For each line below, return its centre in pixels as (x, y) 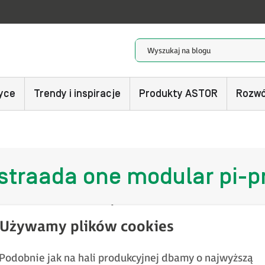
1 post (131, 212)
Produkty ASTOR (178, 93)
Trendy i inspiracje (77, 93)
